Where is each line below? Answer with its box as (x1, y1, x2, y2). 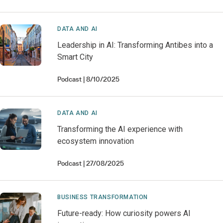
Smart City (57, 52, 94, 62)
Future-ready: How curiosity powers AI (57, 209, 191, 218)
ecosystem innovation (57, 136, 134, 146)
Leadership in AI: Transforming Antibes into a (57, 40, 214, 50)
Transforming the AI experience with (57, 124, 183, 134)
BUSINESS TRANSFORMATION (57, 194, 148, 201)
